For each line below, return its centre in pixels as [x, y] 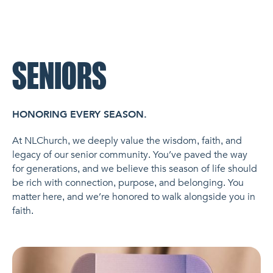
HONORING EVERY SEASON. [79, 114]
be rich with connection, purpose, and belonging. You [128, 183]
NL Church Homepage [72, 34]
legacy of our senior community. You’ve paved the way [129, 154]
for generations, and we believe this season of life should [134, 168]
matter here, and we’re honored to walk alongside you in [133, 197]
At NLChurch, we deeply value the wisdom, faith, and [127, 140]
